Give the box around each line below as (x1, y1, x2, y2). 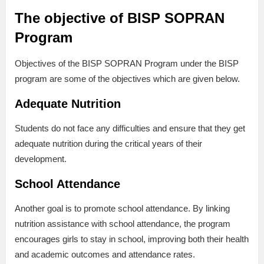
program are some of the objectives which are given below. (15, 74, 240, 84)
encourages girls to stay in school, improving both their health (15, 234, 249, 245)
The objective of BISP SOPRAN (15, 10, 225, 27)
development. (15, 154, 67, 164)
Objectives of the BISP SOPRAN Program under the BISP (15, 58, 239, 69)
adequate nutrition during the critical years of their (15, 138, 202, 149)
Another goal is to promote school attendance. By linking (15, 203, 230, 214)
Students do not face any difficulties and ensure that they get (15, 123, 245, 134)
